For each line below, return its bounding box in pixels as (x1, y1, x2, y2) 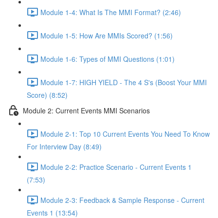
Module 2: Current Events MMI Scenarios (23, 105, 150, 115)
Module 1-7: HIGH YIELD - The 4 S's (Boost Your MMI (40, 77, 207, 87)
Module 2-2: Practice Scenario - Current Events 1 (40, 162, 192, 172)
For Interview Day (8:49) (27, 142, 102, 151)
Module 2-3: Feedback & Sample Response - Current (40, 195, 204, 205)
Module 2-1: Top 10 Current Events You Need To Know (40, 128, 210, 139)
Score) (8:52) (27, 90, 68, 100)
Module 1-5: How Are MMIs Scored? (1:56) (40, 30, 173, 40)
